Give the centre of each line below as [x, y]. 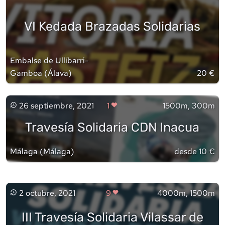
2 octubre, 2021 [47, 193]
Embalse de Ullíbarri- [49, 60]
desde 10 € [194, 151]
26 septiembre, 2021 [56, 105]
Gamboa [26, 73]
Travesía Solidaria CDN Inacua [113, 127]
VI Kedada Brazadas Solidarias [113, 26]
